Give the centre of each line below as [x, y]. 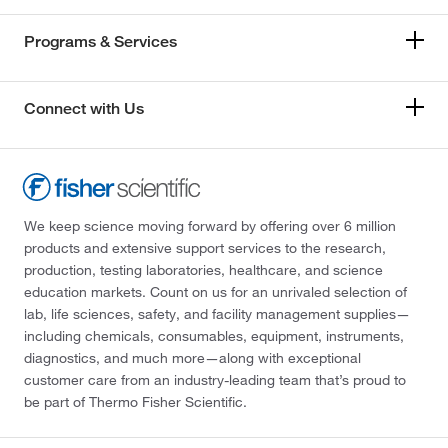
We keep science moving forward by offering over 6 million [210, 225]
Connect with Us [84, 108]
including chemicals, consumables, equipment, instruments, [214, 335]
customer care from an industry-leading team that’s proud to [215, 379]
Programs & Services [100, 41]
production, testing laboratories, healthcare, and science [203, 269]
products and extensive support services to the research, [205, 247]
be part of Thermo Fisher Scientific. [135, 401]
